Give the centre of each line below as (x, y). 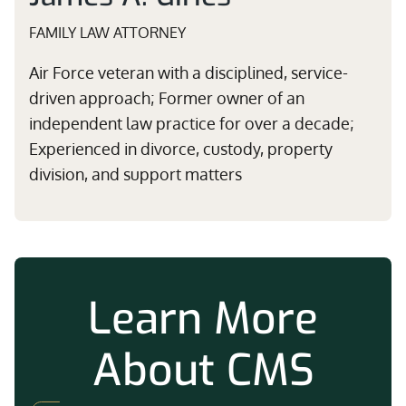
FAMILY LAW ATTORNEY (107, 33)
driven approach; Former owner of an (167, 98)
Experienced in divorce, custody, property (181, 149)
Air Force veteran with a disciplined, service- (188, 72)
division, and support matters (135, 174)
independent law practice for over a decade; (192, 123)
